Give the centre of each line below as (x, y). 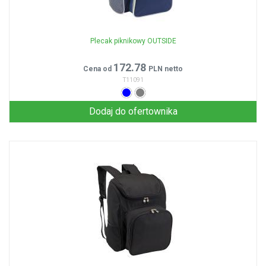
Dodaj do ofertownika (133, 111)
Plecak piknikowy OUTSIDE (133, 41)
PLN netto (166, 69)
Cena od (98, 69)
